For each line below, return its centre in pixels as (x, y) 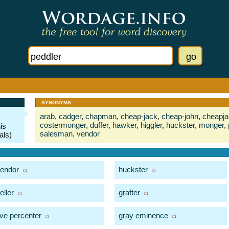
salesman (56, 134)
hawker (124, 125)
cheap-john (180, 116)
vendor (88, 134)
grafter (129, 193)
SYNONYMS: (57, 102)
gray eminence (143, 216)
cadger (70, 116)
